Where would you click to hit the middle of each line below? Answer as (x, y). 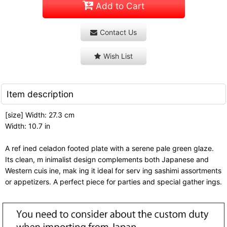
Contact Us (118, 32)
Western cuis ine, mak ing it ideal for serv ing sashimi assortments (113, 170)
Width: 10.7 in (28, 126)
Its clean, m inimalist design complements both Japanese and (107, 159)
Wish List (118, 56)
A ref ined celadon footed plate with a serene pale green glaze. (109, 148)
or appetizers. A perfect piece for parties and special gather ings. (113, 181)
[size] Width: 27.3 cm (40, 115)
